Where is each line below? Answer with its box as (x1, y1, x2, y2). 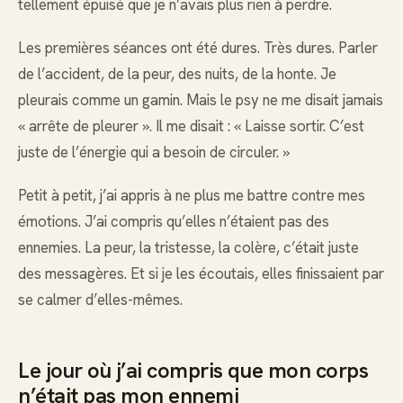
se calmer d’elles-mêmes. (18, 290, 183, 309)
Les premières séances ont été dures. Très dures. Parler (18, 37, 378, 58)
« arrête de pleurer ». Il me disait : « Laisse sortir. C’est (18, 115, 364, 136)
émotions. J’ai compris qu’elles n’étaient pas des (18, 211, 329, 231)
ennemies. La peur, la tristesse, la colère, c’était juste (18, 237, 359, 257)
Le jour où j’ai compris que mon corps (18, 356, 369, 385)
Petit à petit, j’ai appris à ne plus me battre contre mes (18, 185, 365, 205)
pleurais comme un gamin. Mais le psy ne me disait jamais (18, 89, 383, 110)
